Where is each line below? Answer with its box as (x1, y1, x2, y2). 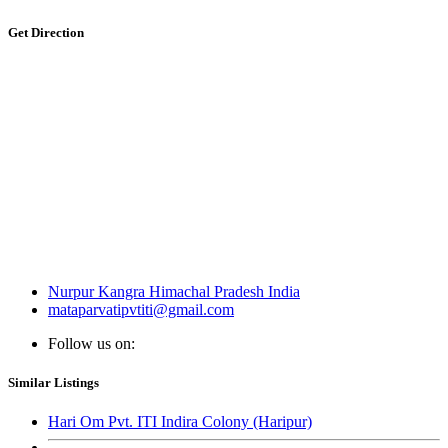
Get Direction (8, 24, 84, 40)
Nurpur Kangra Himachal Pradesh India (48, 282, 300, 300)
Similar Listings (8, 375, 99, 391)
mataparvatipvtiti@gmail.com (48, 300, 234, 318)
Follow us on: (48, 334, 135, 352)
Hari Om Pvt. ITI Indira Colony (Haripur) (48, 413, 312, 431)
